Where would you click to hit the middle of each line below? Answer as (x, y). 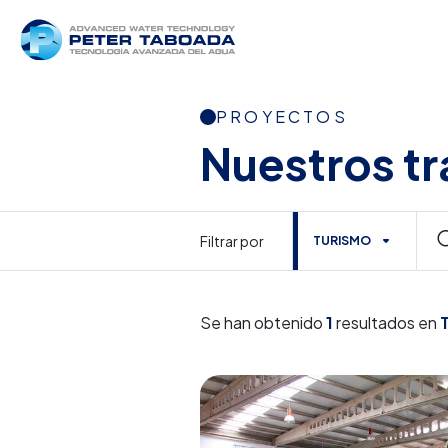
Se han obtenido (263, 322)
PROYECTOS (282, 116)
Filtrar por (232, 241)
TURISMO (342, 240)
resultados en (386, 322)
